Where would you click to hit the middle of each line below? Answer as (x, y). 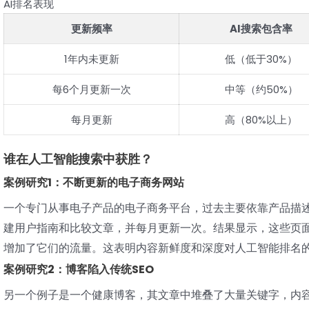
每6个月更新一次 (91, 89)
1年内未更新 (91, 59)
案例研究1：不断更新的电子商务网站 (94, 183)
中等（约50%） (261, 89)
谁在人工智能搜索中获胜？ (78, 159)
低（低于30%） (261, 59)
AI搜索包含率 (261, 28)
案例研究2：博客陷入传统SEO (79, 270)
